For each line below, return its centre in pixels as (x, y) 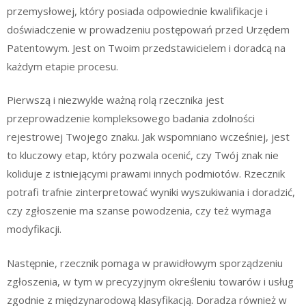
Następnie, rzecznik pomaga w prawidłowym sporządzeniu (145, 263)
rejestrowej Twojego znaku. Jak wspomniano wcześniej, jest (148, 137)
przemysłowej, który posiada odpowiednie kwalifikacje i (137, 11)
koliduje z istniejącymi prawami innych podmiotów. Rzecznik (146, 174)
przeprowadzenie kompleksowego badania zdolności (131, 119)
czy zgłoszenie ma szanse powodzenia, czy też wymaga (139, 211)
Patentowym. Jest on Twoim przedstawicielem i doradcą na (146, 47)
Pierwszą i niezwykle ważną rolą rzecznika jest (115, 100)
